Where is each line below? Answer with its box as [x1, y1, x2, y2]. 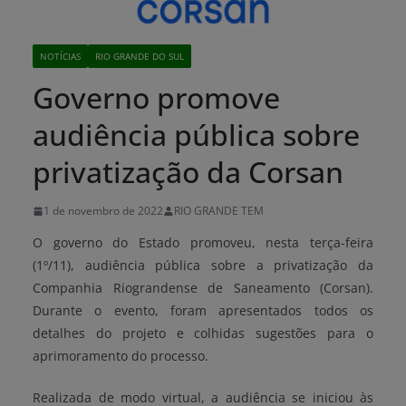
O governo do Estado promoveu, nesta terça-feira [33, 234, 373, 252]
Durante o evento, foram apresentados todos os [33, 302, 373, 320]
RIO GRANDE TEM [174, 203, 264, 219]
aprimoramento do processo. [33, 347, 208, 365]
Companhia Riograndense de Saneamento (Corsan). [33, 279, 373, 297]
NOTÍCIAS [40, 50, 81, 63]
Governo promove [33, 78, 280, 118]
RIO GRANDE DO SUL [95, 50, 184, 63]
